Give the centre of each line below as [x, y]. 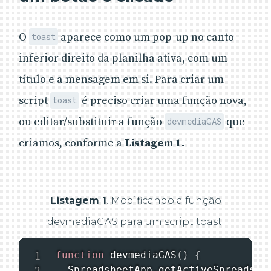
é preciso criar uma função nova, [163, 100]
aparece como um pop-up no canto [146, 37]
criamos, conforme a [72, 143]
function [80, 255]
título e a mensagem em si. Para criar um [121, 79]
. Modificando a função [164, 200]
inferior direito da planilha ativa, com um [123, 58]
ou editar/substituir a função [92, 122]
